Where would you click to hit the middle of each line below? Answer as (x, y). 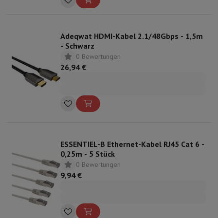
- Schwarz (77, 45)
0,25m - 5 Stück (88, 154)
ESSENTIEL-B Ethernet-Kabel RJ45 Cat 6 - (132, 144)
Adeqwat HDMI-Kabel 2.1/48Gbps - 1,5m (132, 36)
